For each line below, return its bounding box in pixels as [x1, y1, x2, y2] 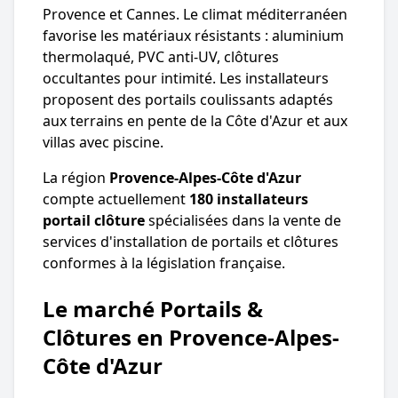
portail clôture [43, 210, 145, 230]
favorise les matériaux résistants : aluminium [43, 25, 344, 45]
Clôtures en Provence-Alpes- [43, 322, 339, 352]
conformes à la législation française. [43, 252, 285, 273]
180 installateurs [189, 188, 308, 209]
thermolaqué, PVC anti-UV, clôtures [43, 46, 279, 67]
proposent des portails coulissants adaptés [43, 89, 333, 109]
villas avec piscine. [43, 131, 163, 152]
